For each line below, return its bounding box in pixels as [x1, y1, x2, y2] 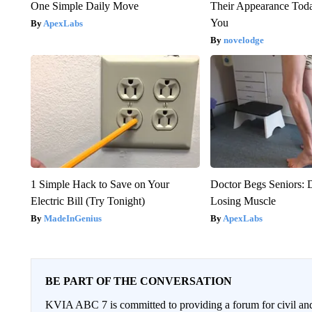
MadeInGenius [43, 212, 102, 224]
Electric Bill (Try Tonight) [30, 194, 145, 207]
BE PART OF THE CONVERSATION [45, 274, 232, 287]
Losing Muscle [210, 194, 276, 207]
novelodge [224, 34, 265, 45]
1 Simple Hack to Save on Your [30, 178, 169, 190]
